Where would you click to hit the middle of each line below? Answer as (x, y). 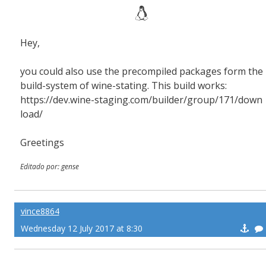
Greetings (42, 142)
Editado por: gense (50, 167)
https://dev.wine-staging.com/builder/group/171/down (141, 100)
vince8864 (40, 211)
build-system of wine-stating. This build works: (125, 85)
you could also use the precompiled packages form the (142, 71)
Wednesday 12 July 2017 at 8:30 (81, 228)
